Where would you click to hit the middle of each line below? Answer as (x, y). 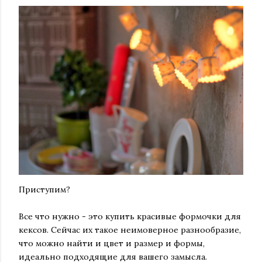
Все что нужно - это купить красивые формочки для (130, 217)
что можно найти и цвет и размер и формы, (112, 244)
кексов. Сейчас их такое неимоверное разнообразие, (130, 230)
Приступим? (44, 190)
